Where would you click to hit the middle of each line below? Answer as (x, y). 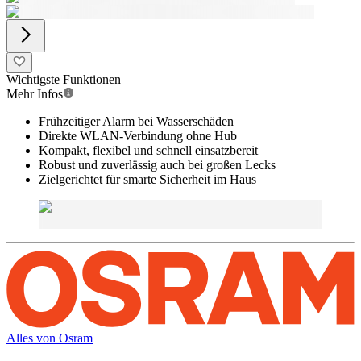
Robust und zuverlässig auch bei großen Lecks (157, 165)
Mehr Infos (35, 94)
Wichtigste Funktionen (64, 79)
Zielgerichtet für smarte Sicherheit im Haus (147, 179)
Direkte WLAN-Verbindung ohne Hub (138, 136)
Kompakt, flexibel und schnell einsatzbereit (148, 150)
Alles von (33, 338)
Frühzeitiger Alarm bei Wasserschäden (136, 121)
